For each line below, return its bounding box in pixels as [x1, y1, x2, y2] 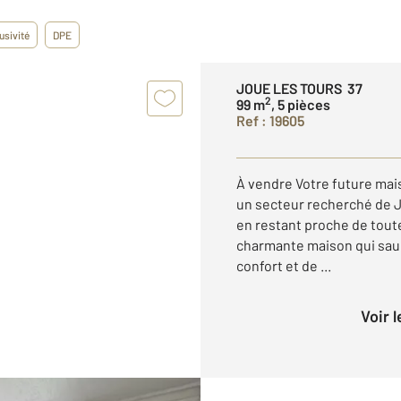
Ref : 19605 [236, 112, 304, 129]
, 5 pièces [271, 96, 330, 113]
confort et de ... [236, 257, 331, 274]
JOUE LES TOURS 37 [236, 80, 363, 97]
